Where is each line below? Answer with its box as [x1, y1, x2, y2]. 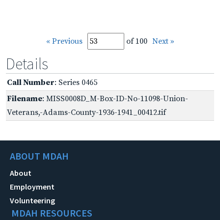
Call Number [7, 77, 55, 87]
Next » [152, 36, 174, 46]
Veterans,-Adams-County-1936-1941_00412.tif [7, 107, 166, 117]
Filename [7, 93, 42, 104]
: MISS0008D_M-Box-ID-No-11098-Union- [42, 93, 188, 104]
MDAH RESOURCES [11, 206, 92, 219]
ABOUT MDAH [10, 149, 69, 162]
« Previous [46, 36, 82, 46]
